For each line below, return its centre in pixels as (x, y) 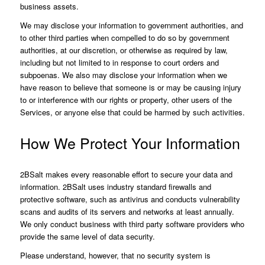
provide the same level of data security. (87, 236)
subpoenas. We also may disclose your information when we (123, 75)
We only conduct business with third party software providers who (132, 224)
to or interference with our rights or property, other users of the (126, 100)
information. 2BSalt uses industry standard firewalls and (115, 186)
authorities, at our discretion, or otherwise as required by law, (124, 50)
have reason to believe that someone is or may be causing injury (130, 88)
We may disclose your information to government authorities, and (131, 25)
